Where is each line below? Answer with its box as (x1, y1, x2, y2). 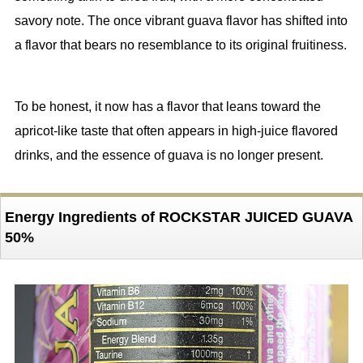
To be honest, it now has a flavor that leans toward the (14, 100, 321, 114)
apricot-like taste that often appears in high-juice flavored (14, 124, 338, 139)
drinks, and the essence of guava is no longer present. (14, 148, 323, 163)
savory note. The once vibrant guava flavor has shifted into (14, 14, 348, 28)
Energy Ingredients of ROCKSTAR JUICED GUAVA (4, 209, 353, 226)
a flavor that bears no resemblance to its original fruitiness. (14, 38, 347, 53)
